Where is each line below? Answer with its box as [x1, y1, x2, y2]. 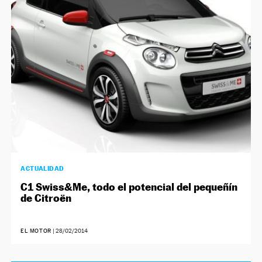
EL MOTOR [20, 227, 51, 235]
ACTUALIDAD [20, 164, 64, 173]
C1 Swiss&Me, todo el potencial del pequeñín [20, 181, 238, 194]
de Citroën [20, 192, 72, 205]
